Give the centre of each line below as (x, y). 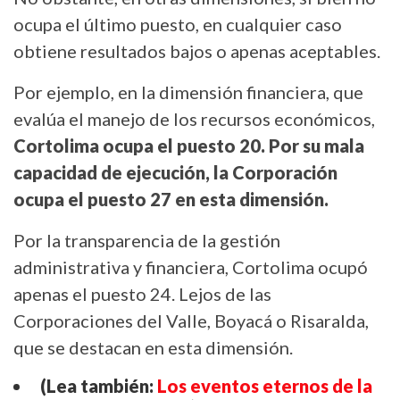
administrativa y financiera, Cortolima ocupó (191, 267)
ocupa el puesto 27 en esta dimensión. (173, 200)
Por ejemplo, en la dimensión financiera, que (188, 92)
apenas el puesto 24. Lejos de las (142, 294)
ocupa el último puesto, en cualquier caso (178, 25)
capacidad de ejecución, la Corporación (175, 173)
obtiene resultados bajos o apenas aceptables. (197, 51)
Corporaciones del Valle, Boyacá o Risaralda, (191, 321)
